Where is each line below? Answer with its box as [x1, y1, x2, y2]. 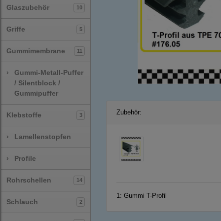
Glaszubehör [6, 3, 49, 11]
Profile [14, 154, 36, 162]
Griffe [6, 25, 25, 33]
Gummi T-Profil [124, 192, 167, 200]
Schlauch [6, 198, 38, 206]
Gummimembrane [6, 47, 65, 55]
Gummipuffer [14, 89, 58, 97]
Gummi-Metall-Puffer [14, 69, 83, 76]
